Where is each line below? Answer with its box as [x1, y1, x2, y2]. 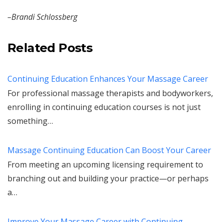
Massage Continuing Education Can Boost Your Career [7, 145, 211, 156]
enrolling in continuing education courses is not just [7, 102, 201, 112]
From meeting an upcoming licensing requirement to [7, 159, 203, 170]
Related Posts [7, 41, 93, 55]
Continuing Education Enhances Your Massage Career [7, 73, 208, 84]
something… [7, 115, 53, 126]
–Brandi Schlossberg [7, 11, 77, 22]
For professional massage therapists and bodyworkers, [7, 88, 213, 99]
